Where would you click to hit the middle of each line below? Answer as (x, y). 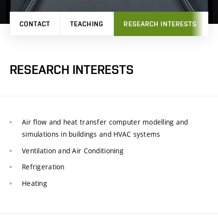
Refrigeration (43, 167)
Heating (35, 183)
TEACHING (87, 24)
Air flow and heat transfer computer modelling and (105, 122)
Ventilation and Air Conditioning (73, 150)
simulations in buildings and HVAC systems (91, 134)
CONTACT (35, 24)
